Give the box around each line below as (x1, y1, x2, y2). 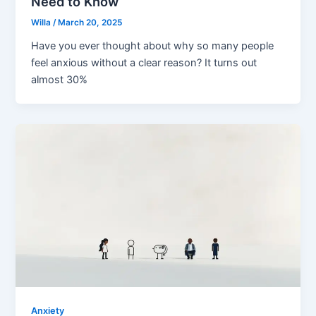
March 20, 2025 (58, 18, 123, 28)
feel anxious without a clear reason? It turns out (31, 56, 257, 70)
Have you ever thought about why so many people (31, 39, 274, 53)
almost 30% (31, 73, 88, 87)
